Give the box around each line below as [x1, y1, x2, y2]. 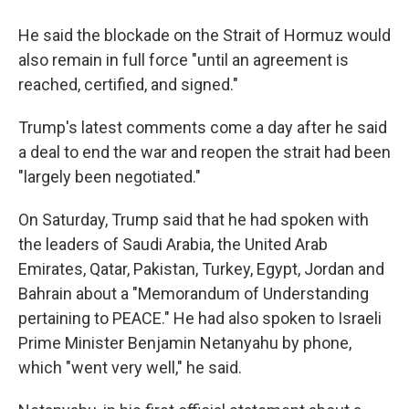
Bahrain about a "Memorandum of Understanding [18, 284, 369, 303]
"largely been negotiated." [18, 167, 201, 186]
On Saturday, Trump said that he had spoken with [18, 210, 369, 229]
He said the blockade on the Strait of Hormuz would [18, 26, 391, 45]
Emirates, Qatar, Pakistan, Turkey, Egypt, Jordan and [18, 259, 384, 278]
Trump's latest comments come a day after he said [18, 118, 387, 137]
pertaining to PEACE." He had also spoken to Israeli [18, 309, 382, 328]
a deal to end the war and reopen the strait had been [18, 142, 391, 162]
